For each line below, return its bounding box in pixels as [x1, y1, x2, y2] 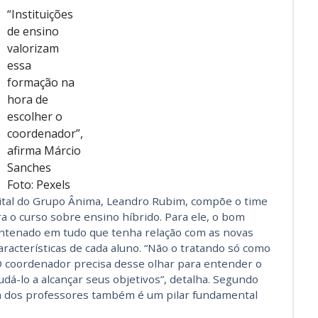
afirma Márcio [6, 143, 81, 159]
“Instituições [6, 6, 73, 23]
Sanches [6, 160, 51, 176]
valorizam [6, 40, 59, 57]
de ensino [6, 23, 59, 40]
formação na [6, 75, 75, 91]
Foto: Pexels [6, 177, 70, 193]
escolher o [6, 109, 62, 125]
